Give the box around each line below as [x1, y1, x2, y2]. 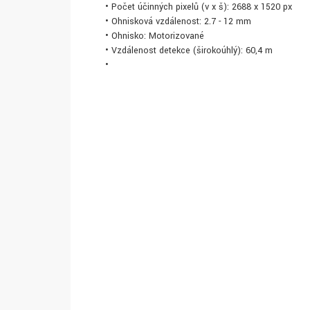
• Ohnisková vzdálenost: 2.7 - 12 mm [105, 15, 251, 28]
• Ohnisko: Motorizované [105, 30, 204, 43]
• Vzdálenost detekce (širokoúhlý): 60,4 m [105, 44, 273, 57]
